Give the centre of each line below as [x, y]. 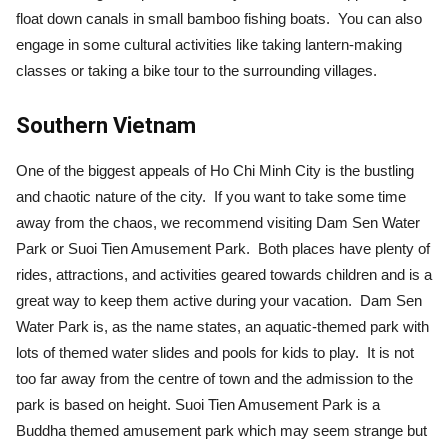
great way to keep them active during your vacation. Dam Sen [219, 300]
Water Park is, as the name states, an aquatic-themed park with [222, 326]
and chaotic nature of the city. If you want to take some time [211, 196]
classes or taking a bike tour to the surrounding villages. [196, 70]
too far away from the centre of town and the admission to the [214, 378]
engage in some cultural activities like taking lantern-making [209, 44]
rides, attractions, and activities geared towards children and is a [224, 274]
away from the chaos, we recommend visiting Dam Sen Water [218, 222]
